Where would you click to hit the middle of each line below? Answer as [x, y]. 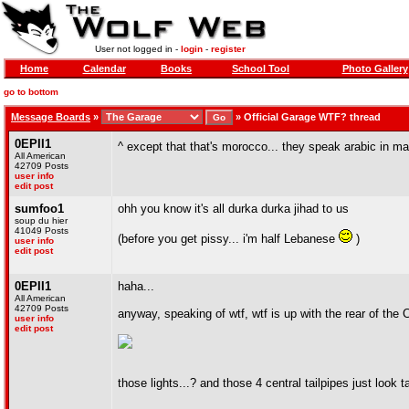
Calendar [104, 68]
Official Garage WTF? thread [312, 117]
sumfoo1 [39, 209]
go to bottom [31, 92]
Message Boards [51, 117]
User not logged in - [137, 49]
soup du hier [41, 220]
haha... [136, 286]
